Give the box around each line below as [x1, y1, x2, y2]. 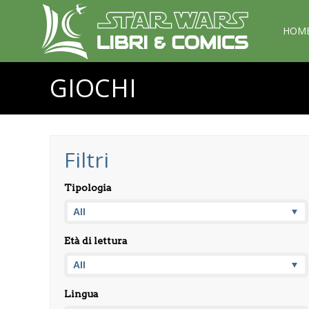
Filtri [64, 146, 109, 174]
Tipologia [64, 182, 112, 193]
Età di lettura [64, 235, 128, 246]
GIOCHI [50, 71, 137, 105]
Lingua [64, 288, 99, 299]
